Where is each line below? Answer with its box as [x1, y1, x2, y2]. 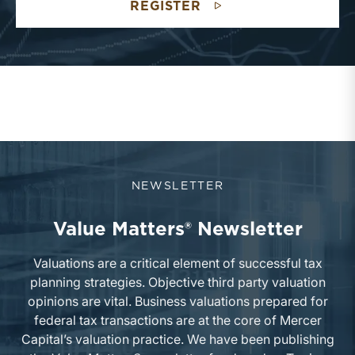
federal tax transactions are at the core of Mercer [33, 312, 322, 328]
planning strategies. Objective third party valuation [29, 274, 326, 290]
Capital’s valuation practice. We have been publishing [21, 331, 334, 347]
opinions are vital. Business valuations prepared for [27, 293, 328, 309]
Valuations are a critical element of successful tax [32, 255, 323, 271]
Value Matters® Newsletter [52, 220, 303, 239]
